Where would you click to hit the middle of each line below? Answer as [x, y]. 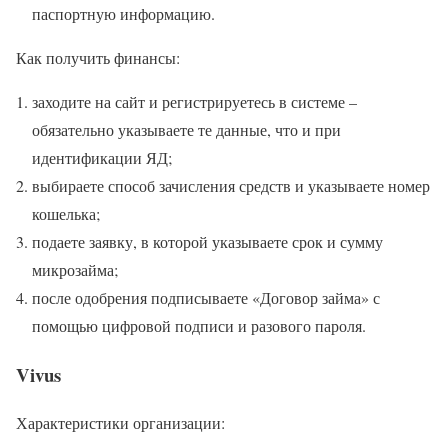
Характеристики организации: [120, 423]
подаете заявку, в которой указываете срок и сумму [207, 241]
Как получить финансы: [98, 57]
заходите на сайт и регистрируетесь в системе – [194, 101]
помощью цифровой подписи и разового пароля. [199, 325]
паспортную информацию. [123, 13]
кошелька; [66, 213]
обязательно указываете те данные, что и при [186, 129]
